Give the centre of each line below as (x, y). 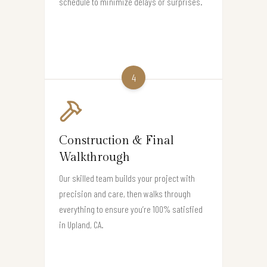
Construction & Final (117, 140)
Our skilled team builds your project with (127, 178)
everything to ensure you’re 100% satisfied (131, 209)
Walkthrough (94, 157)
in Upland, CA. (81, 224)
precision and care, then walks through (125, 193)
